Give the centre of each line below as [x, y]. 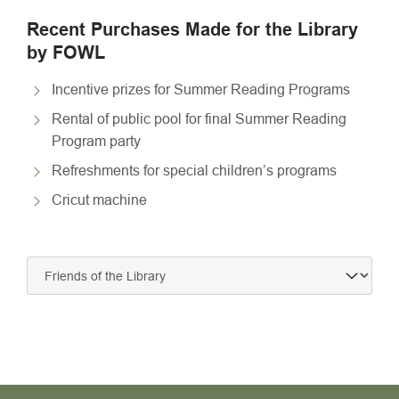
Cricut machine [99, 200]
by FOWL [66, 53]
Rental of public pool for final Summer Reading [199, 119]
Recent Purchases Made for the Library [192, 30]
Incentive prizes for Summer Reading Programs [201, 90]
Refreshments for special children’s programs [194, 171]
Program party [96, 141]
